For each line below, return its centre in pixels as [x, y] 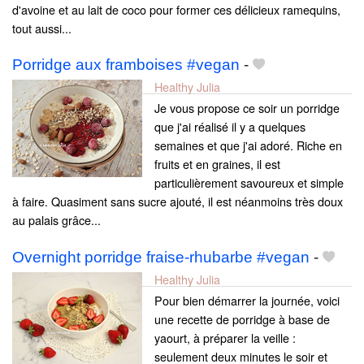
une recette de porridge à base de [242, 318]
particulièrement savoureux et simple [249, 183]
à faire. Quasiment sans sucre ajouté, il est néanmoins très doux [178, 201]
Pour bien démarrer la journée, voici [247, 300]
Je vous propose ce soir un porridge [247, 108]
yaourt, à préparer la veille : [225, 337]
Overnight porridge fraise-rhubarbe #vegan [161, 257]
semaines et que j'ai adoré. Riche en [248, 145]
